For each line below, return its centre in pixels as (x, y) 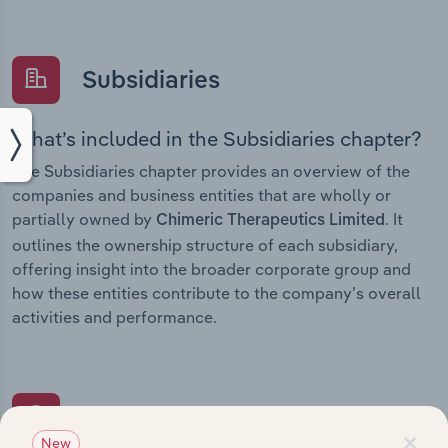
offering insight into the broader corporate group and (211, 269)
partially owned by (84, 219)
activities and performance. (114, 317)
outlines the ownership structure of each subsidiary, (205, 245)
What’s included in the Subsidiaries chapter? (217, 139)
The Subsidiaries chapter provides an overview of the (211, 171)
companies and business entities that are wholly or (201, 195)
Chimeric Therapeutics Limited (270, 221)
